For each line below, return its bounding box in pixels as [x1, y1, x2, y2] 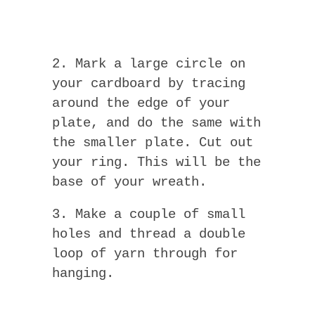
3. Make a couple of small [52, 206, 245, 222]
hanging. [52, 265, 114, 281]
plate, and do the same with [52, 115, 261, 131]
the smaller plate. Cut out [52, 134, 253, 150]
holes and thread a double [52, 226, 245, 242]
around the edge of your [52, 95, 230, 111]
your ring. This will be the [52, 154, 261, 170]
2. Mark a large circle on [52, 56, 245, 72]
